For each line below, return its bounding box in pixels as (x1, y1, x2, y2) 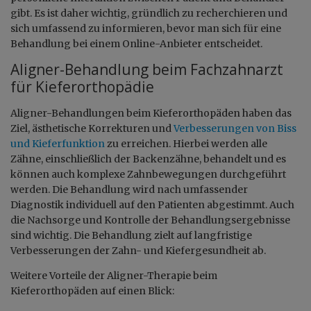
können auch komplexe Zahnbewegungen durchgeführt (10, 167, 286, 180)
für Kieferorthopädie (10, 76, 154, 96)
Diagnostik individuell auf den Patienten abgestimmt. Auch (10, 198, 294, 211)
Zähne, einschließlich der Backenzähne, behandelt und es (10, 152, 286, 165)
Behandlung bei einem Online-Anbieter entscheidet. (10, 37, 262, 50)
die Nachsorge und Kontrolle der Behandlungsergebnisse (10, 213, 290, 226)
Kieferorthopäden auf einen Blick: (10, 284, 174, 297)
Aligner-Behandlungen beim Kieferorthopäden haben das (10, 106, 292, 119)
